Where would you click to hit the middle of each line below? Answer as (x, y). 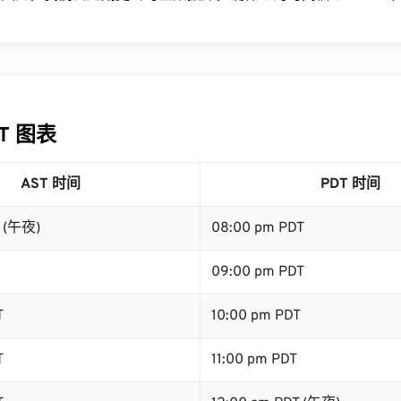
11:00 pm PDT (254, 360)
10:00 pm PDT (256, 316)
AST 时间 (50, 184)
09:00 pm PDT (258, 272)
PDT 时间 (350, 184)
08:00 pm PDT (258, 228)
